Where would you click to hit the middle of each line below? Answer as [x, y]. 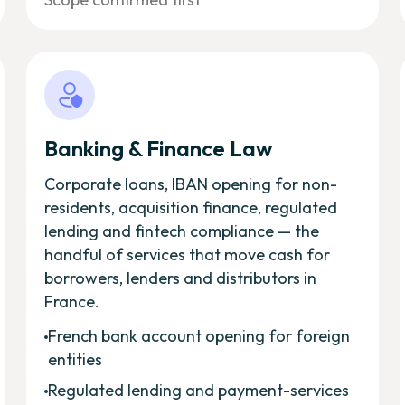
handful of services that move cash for [188, 254]
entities [75, 359]
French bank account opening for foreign [199, 335]
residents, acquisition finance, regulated [191, 207]
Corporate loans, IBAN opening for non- [191, 184]
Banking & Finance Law [159, 148]
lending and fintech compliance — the [182, 231]
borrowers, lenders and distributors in [181, 278]
